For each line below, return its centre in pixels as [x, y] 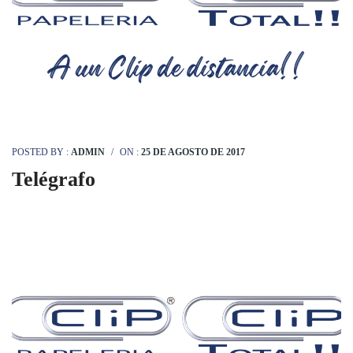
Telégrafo [54, 179]
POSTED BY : [41, 152]
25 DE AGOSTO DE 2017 [193, 152]
